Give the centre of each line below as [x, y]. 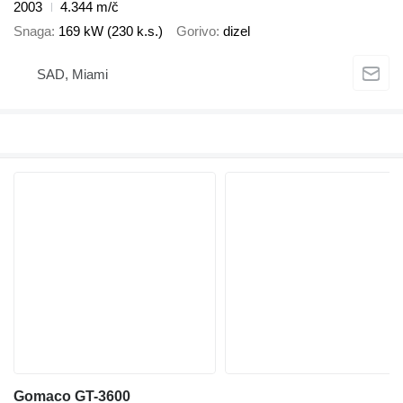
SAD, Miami [72, 74]
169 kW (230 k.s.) [111, 31]
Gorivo [196, 31]
